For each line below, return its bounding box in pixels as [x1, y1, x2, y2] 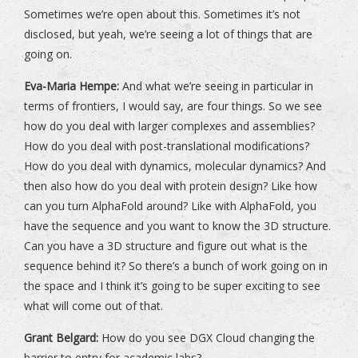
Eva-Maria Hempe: [24, 78, 119, 94]
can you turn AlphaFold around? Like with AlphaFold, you [24, 198, 316, 214]
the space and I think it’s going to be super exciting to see [24, 278, 320, 294]
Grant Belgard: [24, 330, 98, 346]
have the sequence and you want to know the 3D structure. [24, 218, 331, 234]
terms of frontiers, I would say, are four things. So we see [24, 98, 322, 114]
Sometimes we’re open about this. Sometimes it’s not [24, 6, 300, 22]
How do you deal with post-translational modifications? [24, 138, 309, 154]
